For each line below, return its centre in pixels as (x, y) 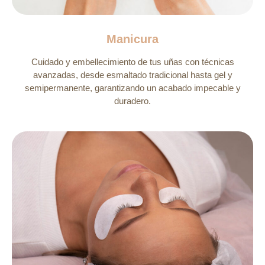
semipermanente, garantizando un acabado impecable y (132, 88)
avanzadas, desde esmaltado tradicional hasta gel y (132, 75)
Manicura (132, 39)
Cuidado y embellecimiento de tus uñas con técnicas (132, 62)
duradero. (132, 101)
